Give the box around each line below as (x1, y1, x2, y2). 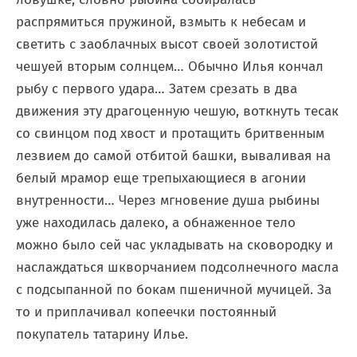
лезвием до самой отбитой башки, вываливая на (16, 147, 331, 164)
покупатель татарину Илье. (16, 326, 188, 343)
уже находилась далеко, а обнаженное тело (16, 214, 296, 231)
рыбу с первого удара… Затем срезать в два (16, 80, 297, 97)
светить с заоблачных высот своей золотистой (16, 36, 318, 53)
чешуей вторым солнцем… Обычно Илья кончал (16, 58, 324, 75)
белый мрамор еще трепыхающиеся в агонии (16, 170, 306, 186)
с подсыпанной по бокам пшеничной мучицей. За (16, 281, 331, 298)
